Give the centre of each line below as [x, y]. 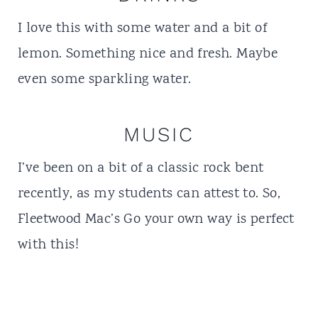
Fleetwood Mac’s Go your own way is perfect [156, 220]
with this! [48, 245]
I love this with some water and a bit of [142, 29]
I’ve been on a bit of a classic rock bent [141, 169]
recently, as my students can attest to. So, [149, 194]
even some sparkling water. [104, 80]
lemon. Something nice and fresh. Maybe [148, 54]
